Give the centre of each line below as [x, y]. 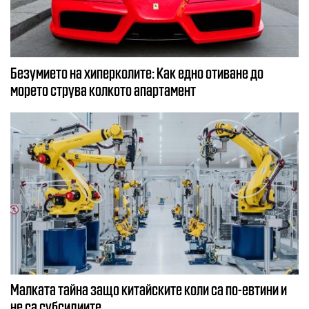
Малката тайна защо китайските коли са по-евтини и [149, 289]
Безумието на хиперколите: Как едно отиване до [137, 72]
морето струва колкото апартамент [103, 89]
